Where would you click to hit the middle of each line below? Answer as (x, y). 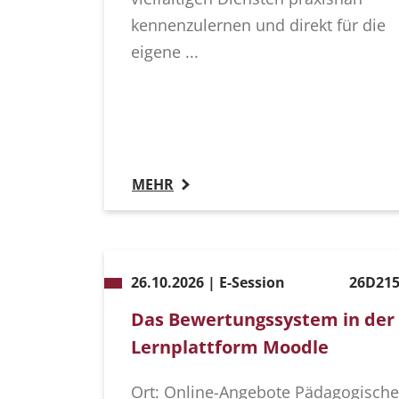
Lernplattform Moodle (230, 347)
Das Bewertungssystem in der (263, 320)
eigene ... (165, 52)
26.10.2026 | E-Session (208, 283)
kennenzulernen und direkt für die (258, 25)
